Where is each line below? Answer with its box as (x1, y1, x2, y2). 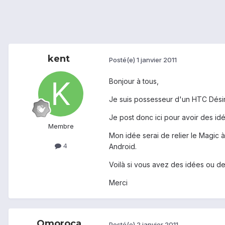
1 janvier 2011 (137, 55, 177, 64)
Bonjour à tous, (109, 77, 159, 86)
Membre (48, 122, 74, 131)
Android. (109, 142, 137, 151)
